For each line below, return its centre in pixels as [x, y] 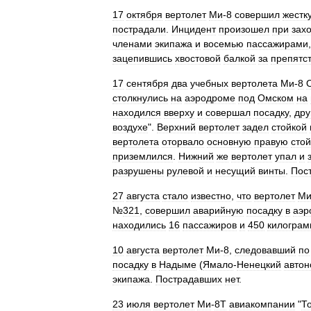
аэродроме [210, 98]
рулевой [185, 171]
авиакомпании [262, 304]
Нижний [196, 156]
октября [144, 15]
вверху [179, 112]
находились [139, 225]
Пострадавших [189, 279]
